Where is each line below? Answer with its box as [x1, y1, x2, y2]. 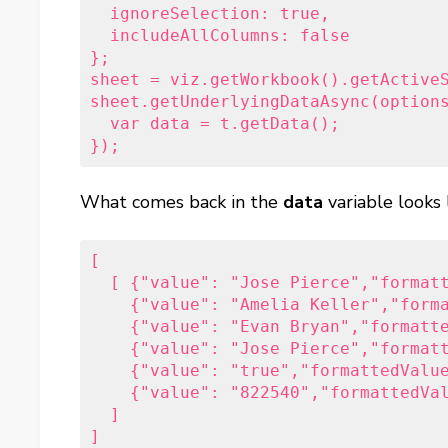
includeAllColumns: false [90, 25, 351, 45]
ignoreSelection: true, [90, 3, 331, 23]
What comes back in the [80, 189, 284, 214]
